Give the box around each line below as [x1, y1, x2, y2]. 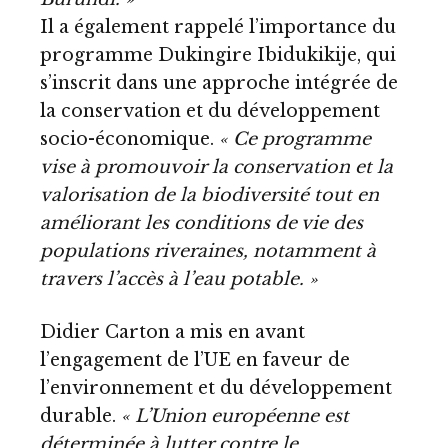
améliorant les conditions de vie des [40, 211, 363, 234]
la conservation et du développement [40, 99, 380, 122]
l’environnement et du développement [40, 377, 392, 400]
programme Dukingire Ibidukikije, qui [40, 43, 396, 66]
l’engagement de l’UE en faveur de [40, 349, 350, 372]
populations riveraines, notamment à [40, 239, 376, 262]
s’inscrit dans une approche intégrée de [40, 71, 398, 94]
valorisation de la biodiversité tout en [40, 183, 379, 206]
